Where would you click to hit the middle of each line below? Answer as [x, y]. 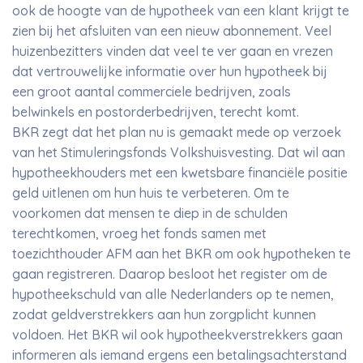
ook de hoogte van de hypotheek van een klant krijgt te [181, 11]
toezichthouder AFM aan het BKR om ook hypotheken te [181, 254]
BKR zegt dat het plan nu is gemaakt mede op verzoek [177, 132]
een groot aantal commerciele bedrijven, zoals [152, 92]
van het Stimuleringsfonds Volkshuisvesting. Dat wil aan [179, 152]
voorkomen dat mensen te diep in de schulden [150, 213]
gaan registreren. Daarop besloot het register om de [170, 274]
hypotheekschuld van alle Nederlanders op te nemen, [173, 294]
